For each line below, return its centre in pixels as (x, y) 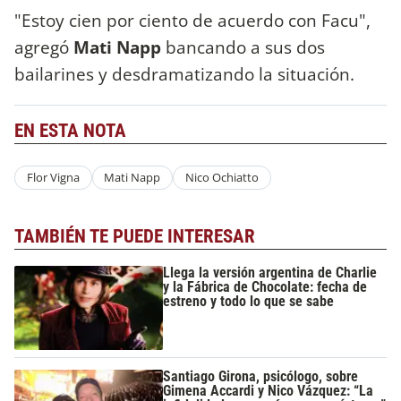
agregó (44, 47)
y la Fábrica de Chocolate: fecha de (265, 287)
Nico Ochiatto (222, 178)
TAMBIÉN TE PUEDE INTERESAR (135, 236)
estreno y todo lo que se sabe (249, 302)
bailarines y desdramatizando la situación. (187, 74)
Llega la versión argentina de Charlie (270, 273)
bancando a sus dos (243, 47)
